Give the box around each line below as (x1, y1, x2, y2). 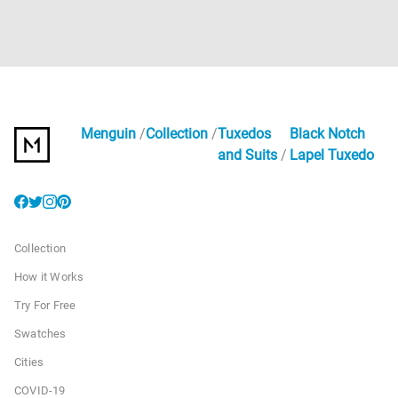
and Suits (217, 147, 277, 164)
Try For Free (14, 298, 76, 313)
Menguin (80, 125, 136, 143)
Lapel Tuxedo (290, 147, 375, 164)
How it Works (14, 270, 84, 284)
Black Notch (290, 125, 366, 143)
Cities (14, 355, 44, 370)
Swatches (14, 327, 67, 341)
